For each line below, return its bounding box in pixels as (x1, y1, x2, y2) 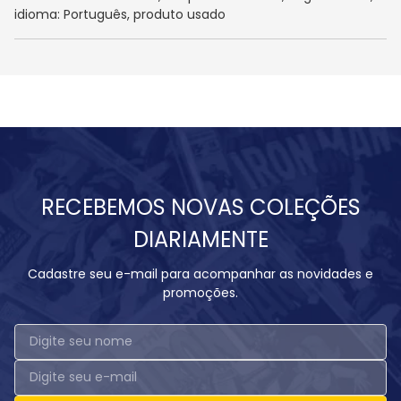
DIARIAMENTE (132, 224, 269, 254)
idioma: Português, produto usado (14, 5, 226, 23)
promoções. (163, 283, 238, 302)
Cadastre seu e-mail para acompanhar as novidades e (28, 264, 373, 283)
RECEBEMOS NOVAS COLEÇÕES (40, 192, 361, 222)
